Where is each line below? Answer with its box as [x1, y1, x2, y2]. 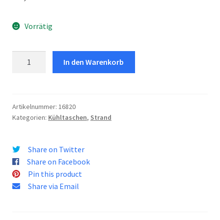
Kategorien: [12, 113, 48, 122]
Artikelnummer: [12, 102, 58, 111]
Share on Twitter [28, 144, 84, 154]
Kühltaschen [48, 113, 87, 122]
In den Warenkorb [63, 57, 124, 67]
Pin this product [28, 168, 82, 179]
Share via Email [28, 181, 79, 191]
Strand [90, 113, 111, 122]
